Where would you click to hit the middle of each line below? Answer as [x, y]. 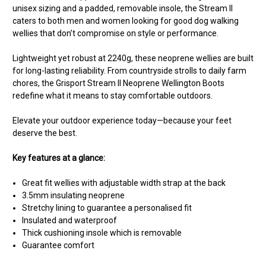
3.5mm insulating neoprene [74, 195]
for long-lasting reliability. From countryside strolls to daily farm [129, 70]
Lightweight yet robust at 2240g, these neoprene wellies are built [133, 58]
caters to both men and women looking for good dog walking [126, 20]
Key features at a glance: [59, 158]
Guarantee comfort [58, 245]
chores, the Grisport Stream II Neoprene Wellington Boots [118, 83]
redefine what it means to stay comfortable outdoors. [113, 95]
